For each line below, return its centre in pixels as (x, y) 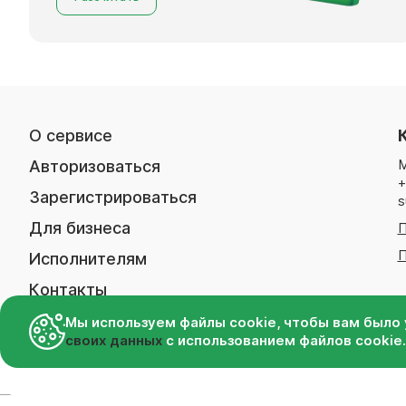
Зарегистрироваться (113, 197)
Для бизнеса (80, 227)
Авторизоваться (95, 166)
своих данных (114, 340)
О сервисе (71, 135)
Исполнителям (88, 258)
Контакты (68, 289)
